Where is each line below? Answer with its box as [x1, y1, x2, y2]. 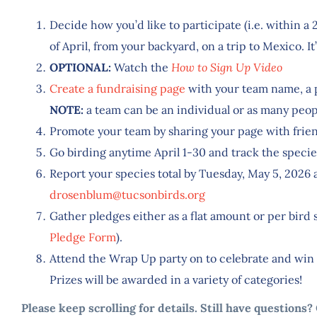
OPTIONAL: [50, 59, 111, 74]
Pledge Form [50, 229, 116, 244]
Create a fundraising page [50, 81, 185, 96]
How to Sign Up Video [171, 59, 282, 74]
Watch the [111, 59, 171, 74]
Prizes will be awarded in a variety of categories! [50, 272, 302, 287]
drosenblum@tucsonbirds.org [50, 187, 205, 202]
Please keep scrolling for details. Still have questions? [21, 300, 313, 315]
